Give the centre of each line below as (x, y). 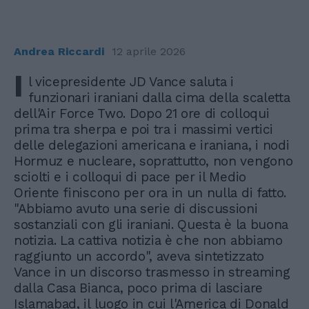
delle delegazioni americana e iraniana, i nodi (152, 145)
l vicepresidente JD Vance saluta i (131, 81)
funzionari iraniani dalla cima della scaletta (159, 97)
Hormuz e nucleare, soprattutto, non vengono (153, 161)
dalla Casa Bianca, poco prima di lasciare (138, 288)
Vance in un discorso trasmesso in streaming (152, 272)
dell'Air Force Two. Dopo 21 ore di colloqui (142, 113)
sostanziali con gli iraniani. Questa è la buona (151, 224)
